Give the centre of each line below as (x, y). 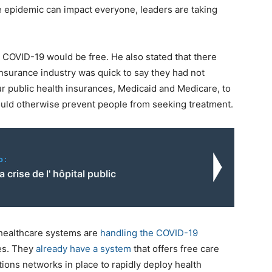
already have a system (83, 249)
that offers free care (175, 249)
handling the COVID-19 (149, 233)
